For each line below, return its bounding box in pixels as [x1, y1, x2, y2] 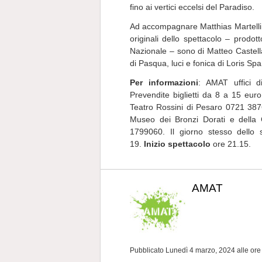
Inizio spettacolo [144, 139, 211, 149]
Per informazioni [130, 78, 198, 87]
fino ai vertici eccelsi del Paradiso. [130, 2, 254, 12]
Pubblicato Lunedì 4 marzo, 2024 [130, 246, 237, 254]
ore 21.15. [211, 139, 251, 149]
